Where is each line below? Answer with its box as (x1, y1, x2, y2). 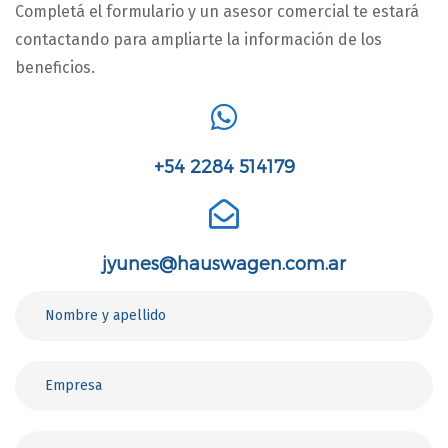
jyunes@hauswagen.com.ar (102, 252, 346, 274)
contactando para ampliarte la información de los (15, 30, 382, 50)
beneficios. (15, 58, 95, 78)
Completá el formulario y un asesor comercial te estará (15, 2, 419, 22)
